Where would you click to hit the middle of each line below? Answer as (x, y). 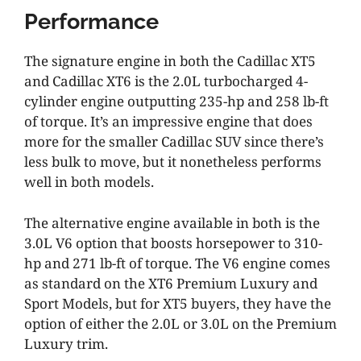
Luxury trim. (66, 343)
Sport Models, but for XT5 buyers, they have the (178, 303)
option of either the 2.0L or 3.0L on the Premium (180, 323)
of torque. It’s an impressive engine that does (168, 122)
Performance (91, 22)
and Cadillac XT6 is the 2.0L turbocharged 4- (166, 81)
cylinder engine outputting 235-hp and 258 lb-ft (176, 102)
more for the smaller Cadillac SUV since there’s (174, 142)
